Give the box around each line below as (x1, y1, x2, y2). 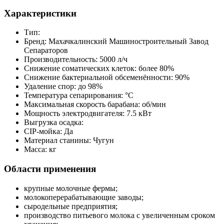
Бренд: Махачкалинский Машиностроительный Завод (24, 37, 208, 46)
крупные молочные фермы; (24, 183, 117, 192)
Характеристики (4, 7, 76, 18)
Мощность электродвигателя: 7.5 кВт (24, 109, 151, 118)
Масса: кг (24, 145, 56, 154)
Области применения (4, 163, 96, 174)
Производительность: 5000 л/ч (24, 55, 127, 64)
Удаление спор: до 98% (24, 82, 102, 91)
